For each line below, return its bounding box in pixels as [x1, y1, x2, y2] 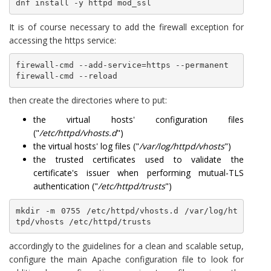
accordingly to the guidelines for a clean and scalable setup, [9, 240, 244, 252]
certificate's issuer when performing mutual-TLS [33, 167, 244, 178]
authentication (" [33, 180, 98, 192]
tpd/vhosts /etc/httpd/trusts [15, 217, 156, 226]
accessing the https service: [9, 34, 116, 46]
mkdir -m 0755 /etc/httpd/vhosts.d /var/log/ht [15, 206, 238, 215]
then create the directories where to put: [9, 94, 167, 106]
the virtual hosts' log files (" [33, 140, 139, 152]
